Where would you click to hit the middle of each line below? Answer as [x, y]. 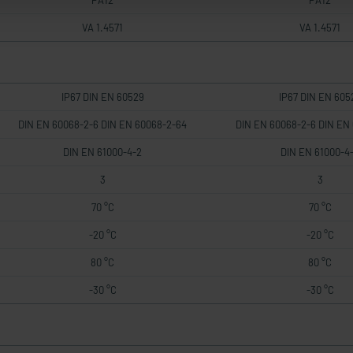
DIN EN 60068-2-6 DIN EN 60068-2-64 [102, 124]
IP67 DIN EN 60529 [102, 97]
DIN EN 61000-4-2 [102, 152]
